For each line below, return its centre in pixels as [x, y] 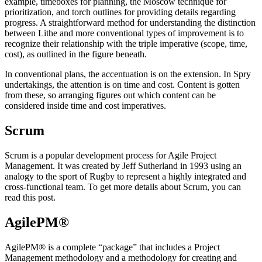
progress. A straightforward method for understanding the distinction [130, 23]
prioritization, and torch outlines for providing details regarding [120, 12]
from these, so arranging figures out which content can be [110, 95]
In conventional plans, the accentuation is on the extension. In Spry [128, 74]
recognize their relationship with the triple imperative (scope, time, [126, 44]
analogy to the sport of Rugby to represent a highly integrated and [125, 176]
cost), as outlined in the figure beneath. [77, 54]
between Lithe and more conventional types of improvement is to [124, 33]
